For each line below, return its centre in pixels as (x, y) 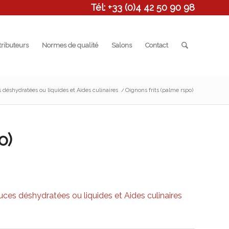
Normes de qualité (70, 45)
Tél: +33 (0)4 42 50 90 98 (143, 7)
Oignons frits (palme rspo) (159, 90)
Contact (156, 45)
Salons (121, 45)
